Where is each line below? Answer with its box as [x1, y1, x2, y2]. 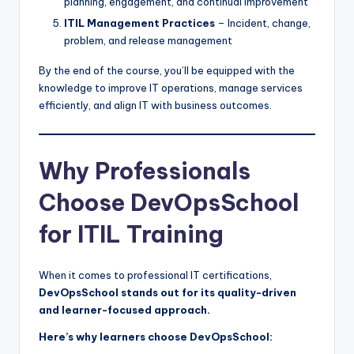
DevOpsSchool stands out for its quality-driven [39, 285, 296, 299]
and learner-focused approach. [39, 303, 210, 316]
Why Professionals [39, 156, 250, 186]
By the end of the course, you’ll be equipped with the [39, 63, 295, 77]
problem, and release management [64, 33, 232, 47]
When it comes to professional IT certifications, [39, 268, 272, 281]
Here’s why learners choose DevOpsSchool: [39, 330, 273, 343]
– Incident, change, [215, 16, 311, 29]
